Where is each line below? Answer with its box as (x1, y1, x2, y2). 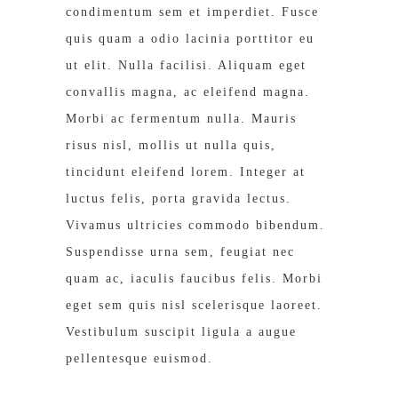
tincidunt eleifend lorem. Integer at (66, 165, 306, 179)
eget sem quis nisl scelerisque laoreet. (66, 298, 322, 312)
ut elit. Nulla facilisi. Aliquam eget (66, 59, 306, 72)
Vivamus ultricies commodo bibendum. (66, 219, 325, 232)
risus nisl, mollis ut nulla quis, (66, 139, 276, 152)
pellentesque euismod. (66, 352, 213, 365)
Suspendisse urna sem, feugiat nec (66, 245, 295, 259)
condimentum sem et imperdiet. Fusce (66, 5, 319, 19)
